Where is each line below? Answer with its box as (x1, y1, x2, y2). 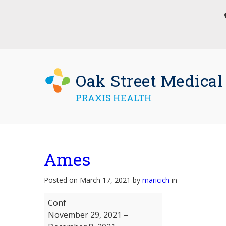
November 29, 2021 (48, 209, 122, 220)
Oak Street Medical (76, 69, 222, 91)
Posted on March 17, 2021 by (44, 175, 142, 185)
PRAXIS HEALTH (76, 91, 152, 104)
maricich (142, 175, 169, 185)
